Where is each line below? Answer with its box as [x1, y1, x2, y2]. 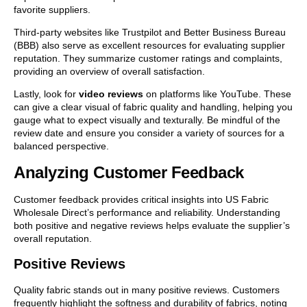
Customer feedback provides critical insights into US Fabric [14, 193, 269, 205]
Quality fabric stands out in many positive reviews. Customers [14, 284, 280, 296]
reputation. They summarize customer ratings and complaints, [14, 52, 282, 64]
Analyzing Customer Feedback [14, 162, 244, 182]
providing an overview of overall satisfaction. [14, 65, 205, 77]
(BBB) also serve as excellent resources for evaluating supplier [14, 39, 285, 51]
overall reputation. [14, 232, 92, 244]
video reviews [79, 88, 143, 100]
